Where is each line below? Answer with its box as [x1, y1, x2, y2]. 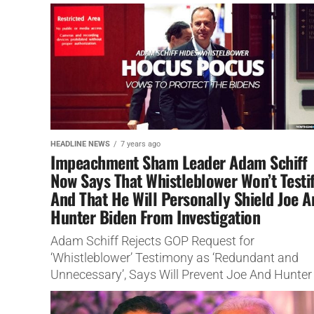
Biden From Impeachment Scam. [50, 284, 231, 299]
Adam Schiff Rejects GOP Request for [50, 233, 254, 248]
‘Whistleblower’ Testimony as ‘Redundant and [50, 250, 299, 265]
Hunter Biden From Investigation [50, 203, 261, 229]
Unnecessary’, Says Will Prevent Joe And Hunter [50, 267, 312, 282]
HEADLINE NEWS [50, 139, 110, 149]
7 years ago [121, 139, 161, 149]
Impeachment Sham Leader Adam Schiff [50, 149, 308, 175]
